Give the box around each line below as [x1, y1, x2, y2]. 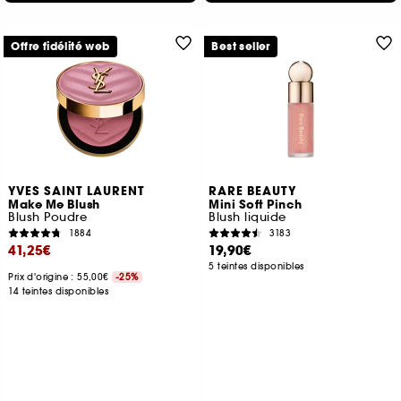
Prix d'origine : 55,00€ [8, 271, 113, 283]
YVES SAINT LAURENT [8, 183, 146, 200]
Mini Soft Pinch [209, 197, 303, 213]
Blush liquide [209, 209, 286, 225]
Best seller [211, 39, 270, 54]
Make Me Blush [8, 197, 100, 213]
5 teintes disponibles [209, 260, 304, 272]
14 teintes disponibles [8, 286, 109, 297]
